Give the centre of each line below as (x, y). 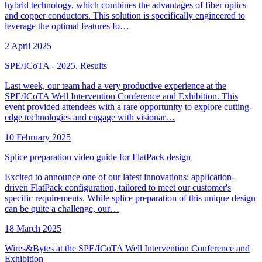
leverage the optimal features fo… (67, 26)
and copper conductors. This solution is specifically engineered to (125, 15)
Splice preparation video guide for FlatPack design (98, 157)
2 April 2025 (28, 46)
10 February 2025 (38, 137)
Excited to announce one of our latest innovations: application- (120, 177)
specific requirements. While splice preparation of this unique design (130, 198)
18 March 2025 (33, 228)
